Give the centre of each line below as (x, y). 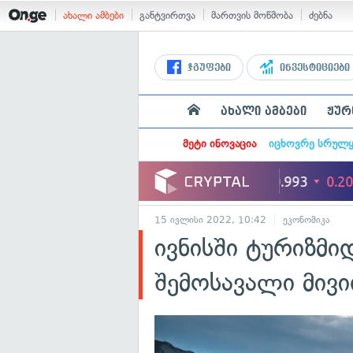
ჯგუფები (208, 68)
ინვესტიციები (313, 68)
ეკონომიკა (307, 220)
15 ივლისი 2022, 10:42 (210, 220)
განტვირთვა (167, 15)
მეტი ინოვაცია (219, 144)
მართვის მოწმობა (252, 15)
